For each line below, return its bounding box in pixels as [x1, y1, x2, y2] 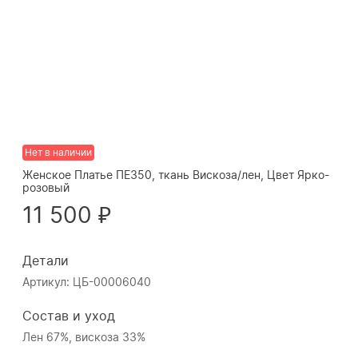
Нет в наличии [25, 146, 92, 158]
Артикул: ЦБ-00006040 [22, 275, 151, 288]
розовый [22, 181, 70, 194]
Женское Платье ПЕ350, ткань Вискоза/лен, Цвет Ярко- [22, 168, 329, 181]
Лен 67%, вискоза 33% [22, 330, 145, 344]
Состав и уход [22, 308, 115, 324]
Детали [22, 253, 69, 268]
